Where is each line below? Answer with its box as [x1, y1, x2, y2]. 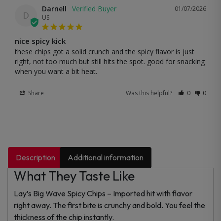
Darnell [42, 3, 67, 13]
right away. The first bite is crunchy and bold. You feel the [14, 200, 205, 210]
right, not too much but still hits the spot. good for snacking [15, 56, 205, 66]
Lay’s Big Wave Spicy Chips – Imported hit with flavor [14, 188, 192, 198]
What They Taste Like [14, 167, 135, 184]
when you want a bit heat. [15, 66, 97, 76]
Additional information [68, 152, 144, 162]
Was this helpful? [126, 88, 174, 97]
